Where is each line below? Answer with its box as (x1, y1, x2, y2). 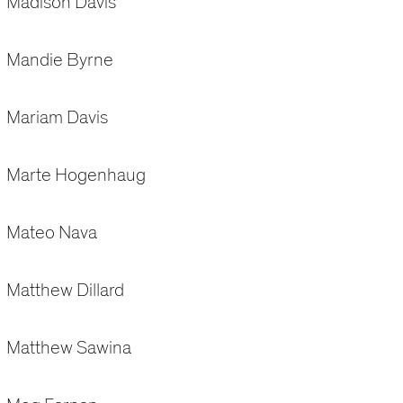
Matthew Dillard (5, 279, 124, 302)
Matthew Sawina (5, 336, 131, 360)
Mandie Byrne (5, 49, 113, 72)
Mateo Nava (5, 221, 97, 245)
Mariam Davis (5, 106, 108, 130)
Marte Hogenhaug (5, 164, 146, 187)
